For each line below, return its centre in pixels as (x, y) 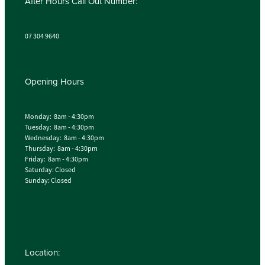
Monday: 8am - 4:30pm (59, 117)
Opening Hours (54, 82)
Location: (42, 253)
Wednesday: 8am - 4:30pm (64, 138)
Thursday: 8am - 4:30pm (61, 149)
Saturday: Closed (50, 170)
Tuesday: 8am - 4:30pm (59, 127)
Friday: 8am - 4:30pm (56, 159)
